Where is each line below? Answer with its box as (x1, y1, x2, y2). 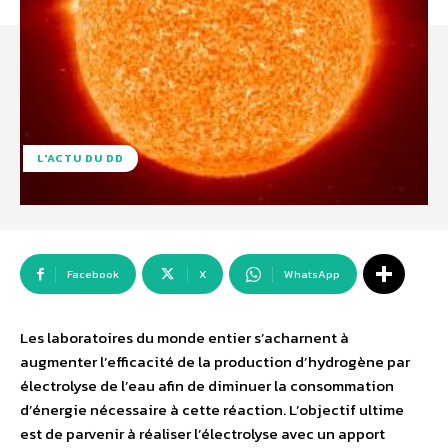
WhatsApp (284, 266, 340, 283)
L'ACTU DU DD (37, 150, 124, 167)
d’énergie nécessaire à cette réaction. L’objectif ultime (20, 398, 404, 422)
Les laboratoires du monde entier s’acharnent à (20, 326, 349, 350)
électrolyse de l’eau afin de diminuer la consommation (20, 374, 394, 398)
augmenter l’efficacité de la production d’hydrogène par (20, 350, 410, 374)
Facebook (67, 266, 119, 283)
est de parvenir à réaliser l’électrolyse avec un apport (20, 422, 385, 446)
